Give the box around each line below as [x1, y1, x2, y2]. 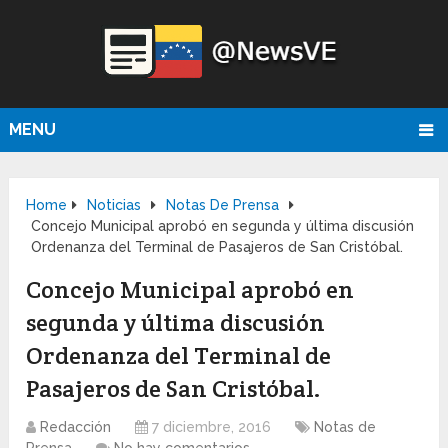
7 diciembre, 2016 [152, 419, 272, 436]
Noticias [87, 197, 142, 214]
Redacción [40, 419, 112, 436]
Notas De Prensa [166, 197, 280, 214]
